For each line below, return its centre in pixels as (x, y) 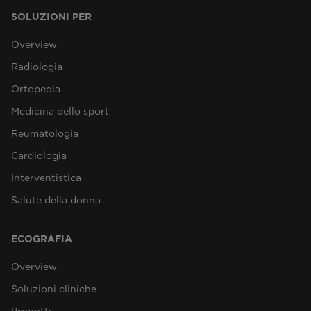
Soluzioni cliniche (54, 289)
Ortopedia (36, 89)
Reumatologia (45, 133)
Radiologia (37, 67)
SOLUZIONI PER (51, 17)
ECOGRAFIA (42, 239)
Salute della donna (56, 200)
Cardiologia (39, 155)
